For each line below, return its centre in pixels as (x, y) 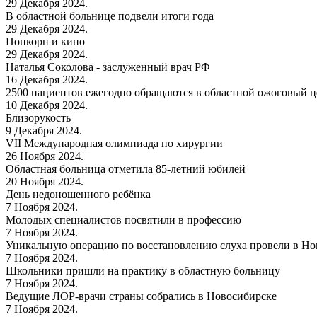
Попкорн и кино (45, 41)
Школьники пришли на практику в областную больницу (143, 270)
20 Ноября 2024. (45, 181)
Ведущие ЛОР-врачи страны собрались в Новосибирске (141, 296)
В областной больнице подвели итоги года (110, 16)
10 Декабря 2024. (47, 105)
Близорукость (38, 117)
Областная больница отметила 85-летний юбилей (126, 168)
